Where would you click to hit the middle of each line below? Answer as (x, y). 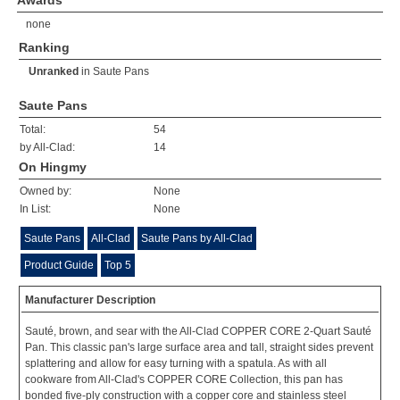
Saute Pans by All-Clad (197, 238)
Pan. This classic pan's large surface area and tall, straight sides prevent (199, 347)
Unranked (54, 71)
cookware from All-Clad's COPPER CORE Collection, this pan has (184, 379)
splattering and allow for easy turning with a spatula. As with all (176, 363)
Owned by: (46, 191)
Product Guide (59, 265)
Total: (33, 129)
